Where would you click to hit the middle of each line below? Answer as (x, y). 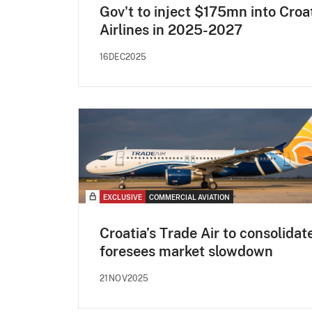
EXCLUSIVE (123, 197)
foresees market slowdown (186, 251)
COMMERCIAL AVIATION (189, 197)
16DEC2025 (123, 57)
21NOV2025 (124, 278)
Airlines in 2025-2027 (171, 30)
